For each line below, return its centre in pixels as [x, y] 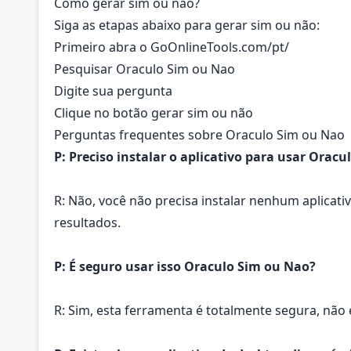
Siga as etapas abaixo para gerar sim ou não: [187, 25]
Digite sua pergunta [113, 91]
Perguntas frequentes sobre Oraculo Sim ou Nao [199, 135]
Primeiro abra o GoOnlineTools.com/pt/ [172, 47]
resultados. [87, 223]
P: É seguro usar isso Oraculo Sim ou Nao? [185, 266]
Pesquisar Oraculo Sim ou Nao [145, 69]
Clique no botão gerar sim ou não [154, 113]
